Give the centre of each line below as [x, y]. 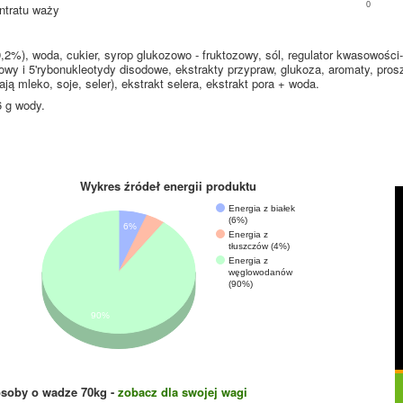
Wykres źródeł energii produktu [168, 186]
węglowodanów [260, 272]
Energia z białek [262, 208]
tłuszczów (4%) [259, 246]
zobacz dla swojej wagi [183, 392]
